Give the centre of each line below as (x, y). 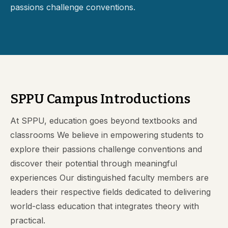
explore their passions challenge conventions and (106, 149)
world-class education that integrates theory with (105, 206)
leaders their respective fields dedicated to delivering (110, 192)
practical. (28, 220)
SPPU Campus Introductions (100, 99)
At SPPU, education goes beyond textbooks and (104, 121)
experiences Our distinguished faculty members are (109, 178)
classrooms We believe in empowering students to (107, 135)
